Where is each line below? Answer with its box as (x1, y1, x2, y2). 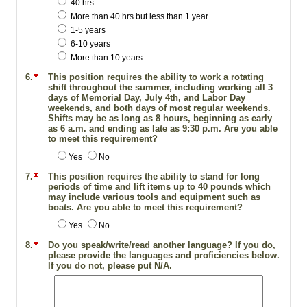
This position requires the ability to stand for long (47, 171, 260, 182)
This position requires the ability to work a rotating (47, 72, 264, 83)
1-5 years (71, 25, 106, 36)
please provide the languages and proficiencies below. (47, 250, 280, 261)
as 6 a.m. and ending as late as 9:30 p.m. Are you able (47, 123, 278, 134)
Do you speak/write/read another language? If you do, (47, 240, 275, 251)
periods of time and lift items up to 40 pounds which (47, 182, 271, 193)
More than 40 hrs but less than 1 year (71, 12, 208, 22)
